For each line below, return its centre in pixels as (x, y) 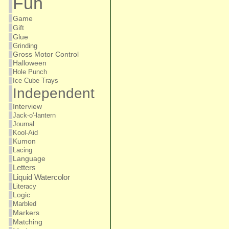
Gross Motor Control (45, 54)
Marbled (24, 204)
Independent (53, 93)
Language (29, 159)
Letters (24, 168)
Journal (23, 124)
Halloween (29, 63)
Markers (26, 213)
